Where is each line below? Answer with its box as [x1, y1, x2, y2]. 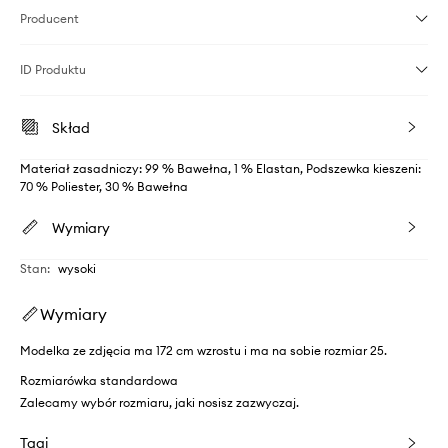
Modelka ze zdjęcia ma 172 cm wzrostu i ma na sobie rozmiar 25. [20, 342, 387, 358]
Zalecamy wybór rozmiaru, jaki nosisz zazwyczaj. [20, 394, 299, 410]
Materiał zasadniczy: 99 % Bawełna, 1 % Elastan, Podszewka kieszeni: [20, 160, 421, 176]
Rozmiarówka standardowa [20, 372, 178, 388]
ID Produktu [20, 61, 86, 77]
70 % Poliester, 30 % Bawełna [20, 178, 188, 194]
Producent [20, 10, 79, 26]
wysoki [58, 260, 96, 276]
